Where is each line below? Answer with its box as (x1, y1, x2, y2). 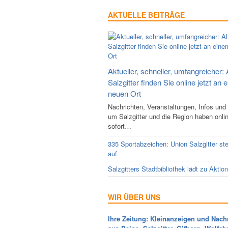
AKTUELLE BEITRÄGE (108, 10, 185, 20)
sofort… (108, 121, 131, 131)
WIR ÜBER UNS (108, 192, 160, 202)
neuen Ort (108, 88, 141, 99)
